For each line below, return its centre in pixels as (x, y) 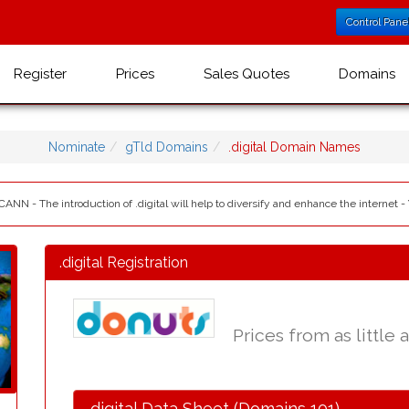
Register (40, 74)
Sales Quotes (246, 74)
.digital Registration (124, 262)
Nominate (77, 147)
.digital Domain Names (294, 147)
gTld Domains (167, 147)
